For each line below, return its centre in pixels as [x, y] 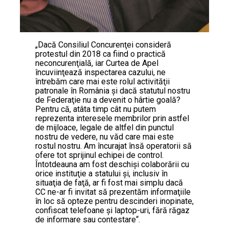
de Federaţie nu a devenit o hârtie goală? [108, 100]
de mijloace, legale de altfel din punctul [104, 128]
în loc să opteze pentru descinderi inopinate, [114, 201]
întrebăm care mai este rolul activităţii [102, 82]
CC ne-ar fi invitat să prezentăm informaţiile [113, 192]
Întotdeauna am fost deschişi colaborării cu [112, 165]
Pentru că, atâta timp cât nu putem [95, 109]
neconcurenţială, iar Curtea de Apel [97, 63]
